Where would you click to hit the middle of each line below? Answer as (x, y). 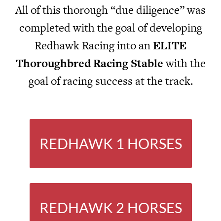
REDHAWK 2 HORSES (110, 208)
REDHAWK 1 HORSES (110, 144)
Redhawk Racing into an (94, 45)
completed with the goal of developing (110, 27)
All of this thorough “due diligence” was (110, 10)
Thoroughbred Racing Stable (89, 63)
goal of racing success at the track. (110, 81)
